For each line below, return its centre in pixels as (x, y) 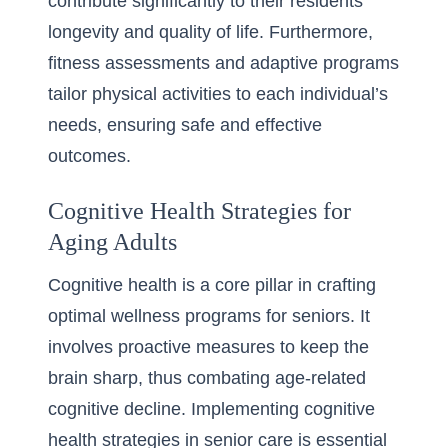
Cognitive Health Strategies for (199, 211)
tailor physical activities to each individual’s (218, 94)
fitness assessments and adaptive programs (223, 63)
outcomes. (89, 156)
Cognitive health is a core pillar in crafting (212, 285)
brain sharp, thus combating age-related (207, 378)
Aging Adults (112, 242)
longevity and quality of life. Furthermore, (210, 32)
